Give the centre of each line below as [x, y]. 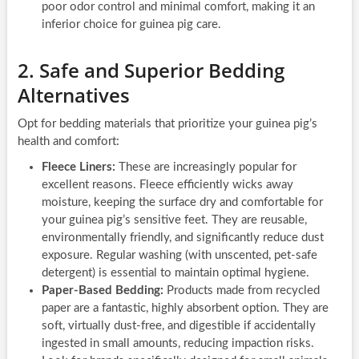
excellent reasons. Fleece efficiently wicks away [167, 184]
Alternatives [73, 95]
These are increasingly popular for [206, 167]
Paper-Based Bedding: [102, 290]
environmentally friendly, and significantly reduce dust [182, 237]
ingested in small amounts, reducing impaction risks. [177, 343]
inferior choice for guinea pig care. [131, 24]
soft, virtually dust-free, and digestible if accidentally [178, 325]
